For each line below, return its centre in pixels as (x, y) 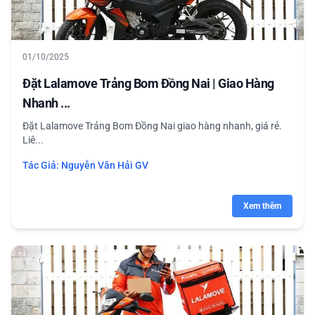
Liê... (33, 140)
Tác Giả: (42, 165)
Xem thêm (262, 206)
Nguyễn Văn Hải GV (105, 165)
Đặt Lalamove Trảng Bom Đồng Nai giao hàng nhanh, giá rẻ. (152, 126)
